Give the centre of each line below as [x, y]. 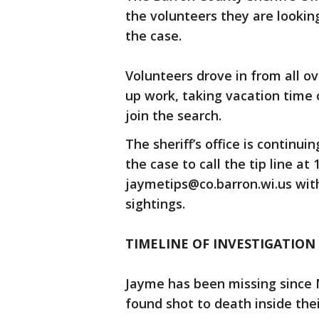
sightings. [157, 204]
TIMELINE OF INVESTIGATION [220, 244]
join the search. [175, 115]
